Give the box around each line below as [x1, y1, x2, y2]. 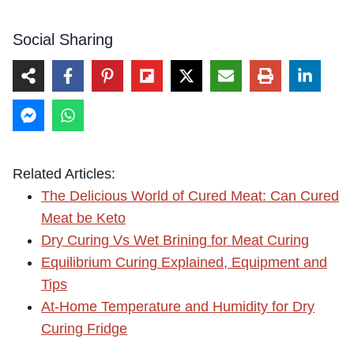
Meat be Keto [41, 209, 126, 226]
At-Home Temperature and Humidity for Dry [41, 298, 314, 314]
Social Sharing [13, 30, 113, 48]
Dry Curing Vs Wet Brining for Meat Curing [41, 232, 309, 248]
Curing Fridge [41, 320, 127, 337]
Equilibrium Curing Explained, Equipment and [41, 254, 327, 270]
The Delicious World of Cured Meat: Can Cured [41, 187, 339, 204]
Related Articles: [13, 165, 115, 182]
